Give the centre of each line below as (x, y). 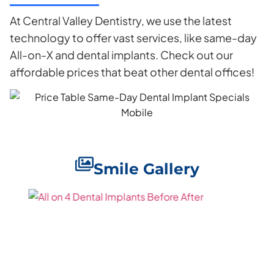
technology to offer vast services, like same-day (133, 37)
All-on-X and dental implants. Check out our (121, 54)
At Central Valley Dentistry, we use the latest (121, 20)
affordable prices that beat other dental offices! (132, 72)
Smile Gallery (146, 168)
